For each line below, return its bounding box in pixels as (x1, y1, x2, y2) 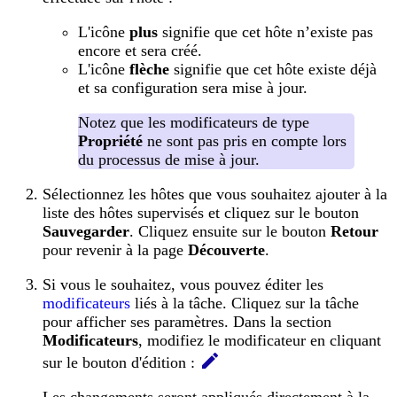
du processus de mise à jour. (78, 150, 260, 168)
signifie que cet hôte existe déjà (169, 59, 377, 78)
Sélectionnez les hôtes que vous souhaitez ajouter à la (43, 184, 387, 203)
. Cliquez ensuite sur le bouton (129, 222, 331, 240)
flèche (129, 59, 169, 78)
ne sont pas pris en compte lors (143, 131, 346, 150)
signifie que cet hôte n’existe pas (158, 22, 373, 41)
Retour (331, 222, 378, 240)
